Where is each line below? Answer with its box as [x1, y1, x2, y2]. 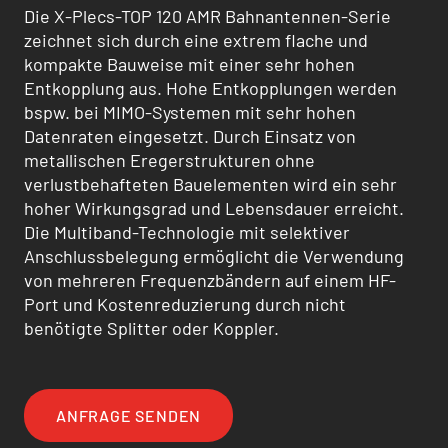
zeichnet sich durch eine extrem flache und [24, 29, 368, 52]
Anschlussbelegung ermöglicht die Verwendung [24, 245, 404, 268]
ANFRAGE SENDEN [56, 406, 202, 426]
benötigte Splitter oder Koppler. [24, 317, 279, 340]
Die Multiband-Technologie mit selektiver [24, 221, 350, 244]
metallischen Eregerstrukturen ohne [24, 149, 315, 172]
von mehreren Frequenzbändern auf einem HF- [24, 269, 396, 292]
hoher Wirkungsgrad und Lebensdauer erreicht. [24, 197, 404, 220]
